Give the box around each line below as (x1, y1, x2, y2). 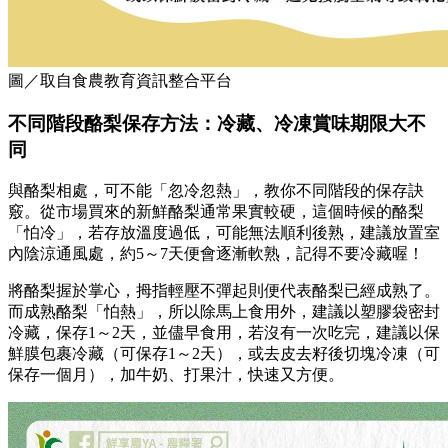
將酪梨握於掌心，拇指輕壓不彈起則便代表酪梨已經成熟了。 (8, 282, 440, 300)
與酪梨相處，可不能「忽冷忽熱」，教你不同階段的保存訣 (8, 182, 424, 200)
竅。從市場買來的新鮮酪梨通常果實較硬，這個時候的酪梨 (8, 203, 424, 221)
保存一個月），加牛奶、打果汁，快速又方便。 (8, 366, 344, 384)
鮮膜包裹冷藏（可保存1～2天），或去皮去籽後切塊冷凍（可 (8, 345, 440, 363)
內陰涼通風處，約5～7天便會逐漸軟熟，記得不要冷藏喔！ (8, 245, 424, 263)
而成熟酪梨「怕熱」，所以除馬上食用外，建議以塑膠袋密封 (8, 303, 440, 321)
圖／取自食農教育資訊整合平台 (8, 71, 232, 89)
